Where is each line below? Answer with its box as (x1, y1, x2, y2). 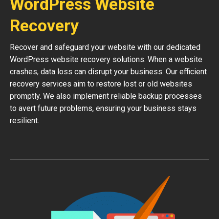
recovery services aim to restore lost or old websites (10, 79, 192, 88)
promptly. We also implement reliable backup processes (10, 91, 202, 101)
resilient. (10, 116, 39, 125)
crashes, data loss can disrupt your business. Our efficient (10, 67, 207, 76)
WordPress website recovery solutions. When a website (10, 55, 202, 64)
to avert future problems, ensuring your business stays (10, 104, 197, 113)
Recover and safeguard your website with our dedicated (10, 43, 200, 52)
